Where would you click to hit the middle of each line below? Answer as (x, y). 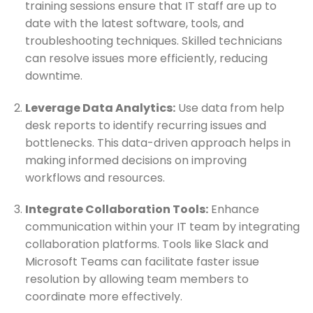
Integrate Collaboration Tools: (116, 210)
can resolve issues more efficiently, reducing (146, 58)
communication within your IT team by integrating (162, 227)
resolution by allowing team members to (137, 279)
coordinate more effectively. (103, 297)
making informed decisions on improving (136, 160)
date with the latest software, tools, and (134, 23)
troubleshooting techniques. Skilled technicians (153, 41)
